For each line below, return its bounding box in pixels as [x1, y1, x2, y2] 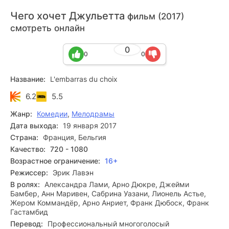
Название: [10, 75, 45, 83]
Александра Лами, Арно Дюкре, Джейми [44, 180, 189, 189]
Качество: [10, 145, 45, 153]
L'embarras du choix [50, 75, 118, 83]
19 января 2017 [63, 121, 117, 130]
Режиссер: [10, 168, 48, 177]
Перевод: [10, 219, 43, 228]
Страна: [10, 133, 38, 142]
